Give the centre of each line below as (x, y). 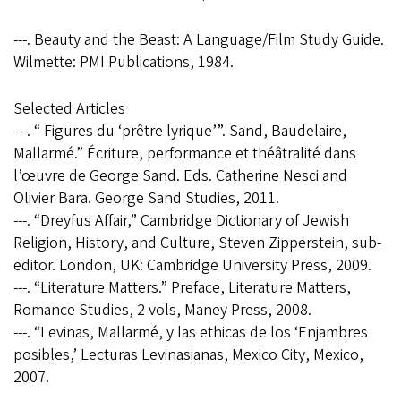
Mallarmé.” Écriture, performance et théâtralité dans (185, 154)
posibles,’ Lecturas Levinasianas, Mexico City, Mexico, (188, 355)
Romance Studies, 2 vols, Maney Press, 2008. (162, 311)
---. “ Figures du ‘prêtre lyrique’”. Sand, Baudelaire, (180, 132)
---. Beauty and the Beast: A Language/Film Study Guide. (199, 40)
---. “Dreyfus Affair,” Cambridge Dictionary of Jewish (181, 221)
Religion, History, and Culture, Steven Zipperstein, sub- (197, 243)
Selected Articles (69, 109)
